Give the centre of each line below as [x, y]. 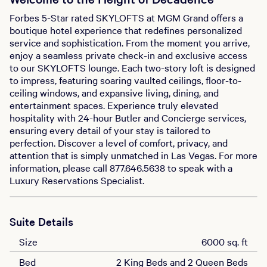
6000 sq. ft [225, 241]
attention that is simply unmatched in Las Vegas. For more [133, 155]
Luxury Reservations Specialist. [77, 180]
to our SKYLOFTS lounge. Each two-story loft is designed [132, 67]
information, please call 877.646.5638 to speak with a [121, 167]
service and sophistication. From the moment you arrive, [130, 42]
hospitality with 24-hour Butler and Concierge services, [128, 117]
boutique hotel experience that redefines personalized [126, 30]
